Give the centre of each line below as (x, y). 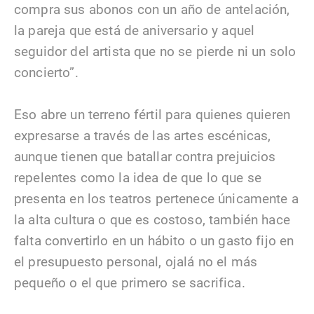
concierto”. (46, 72)
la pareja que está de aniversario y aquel (135, 30)
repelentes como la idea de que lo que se (138, 177)
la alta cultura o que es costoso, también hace (152, 219)
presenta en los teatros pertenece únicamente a (156, 198)
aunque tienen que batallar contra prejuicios (145, 156)
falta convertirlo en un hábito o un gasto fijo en (154, 240)
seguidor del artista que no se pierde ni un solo (155, 51)
